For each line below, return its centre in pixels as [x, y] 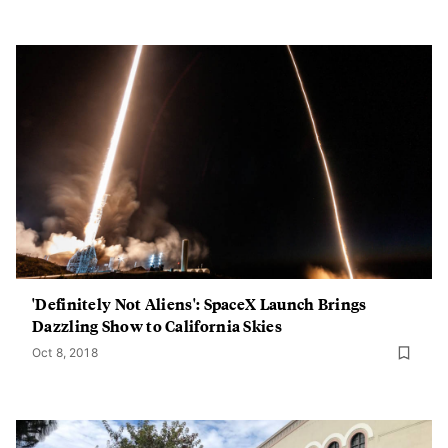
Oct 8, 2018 [65, 352]
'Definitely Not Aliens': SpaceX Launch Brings [199, 303]
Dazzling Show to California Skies [157, 325]
